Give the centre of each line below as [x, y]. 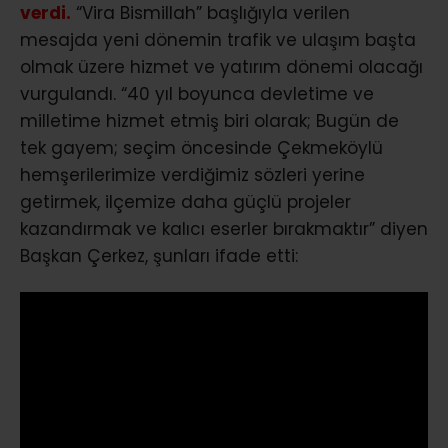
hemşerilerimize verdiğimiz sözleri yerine [192, 174]
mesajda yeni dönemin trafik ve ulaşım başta [218, 39]
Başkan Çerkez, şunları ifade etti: [159, 255]
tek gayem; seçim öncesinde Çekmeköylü [201, 147]
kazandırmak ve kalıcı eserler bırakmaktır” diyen [224, 228]
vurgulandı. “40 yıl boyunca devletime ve [197, 93]
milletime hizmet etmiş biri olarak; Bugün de [209, 120]
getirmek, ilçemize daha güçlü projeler [185, 201]
